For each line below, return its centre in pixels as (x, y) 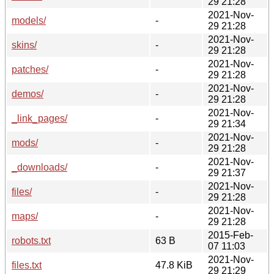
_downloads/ (39, 167)
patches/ (30, 69)
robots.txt (31, 240)
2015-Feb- (231, 235)
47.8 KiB (174, 265)
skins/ (24, 45)
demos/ (28, 94)
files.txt (27, 265)
